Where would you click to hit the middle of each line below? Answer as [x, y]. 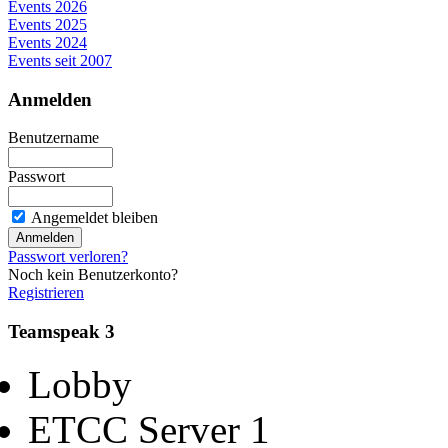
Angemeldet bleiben [94, 218]
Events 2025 [47, 24]
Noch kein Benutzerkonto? [93, 275]
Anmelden [50, 99]
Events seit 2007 [60, 60]
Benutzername [53, 138]
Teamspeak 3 [61, 332]
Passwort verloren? [68, 257]
